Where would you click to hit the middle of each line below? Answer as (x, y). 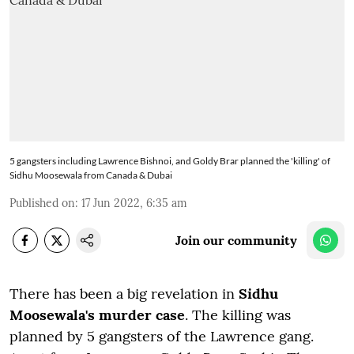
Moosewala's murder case (97, 314)
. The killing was (238, 314)
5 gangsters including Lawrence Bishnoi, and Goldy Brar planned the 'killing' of (170, 160)
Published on (42, 203)
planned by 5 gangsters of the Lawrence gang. (162, 336)
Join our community (236, 240)
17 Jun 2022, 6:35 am (134, 203)
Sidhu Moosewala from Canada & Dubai (91, 175)
